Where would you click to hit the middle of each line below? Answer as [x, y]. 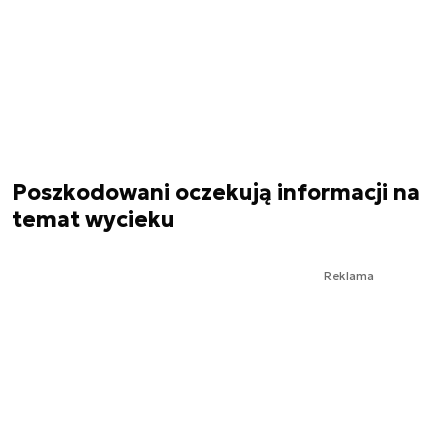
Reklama [349, 275]
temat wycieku [93, 219]
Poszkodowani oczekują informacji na [216, 192]
